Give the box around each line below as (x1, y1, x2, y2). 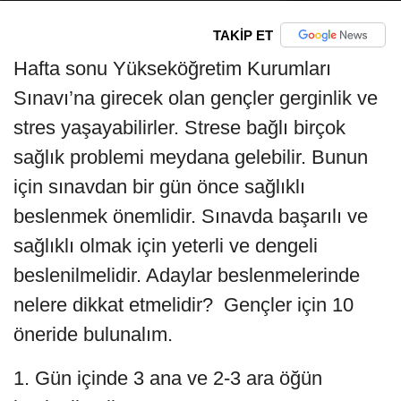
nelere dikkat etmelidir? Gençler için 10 (13, 294, 354, 317)
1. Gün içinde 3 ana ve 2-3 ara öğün (13, 367, 322, 390)
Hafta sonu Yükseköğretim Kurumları (13, 57, 331, 81)
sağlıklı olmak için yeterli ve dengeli (13, 235, 318, 258)
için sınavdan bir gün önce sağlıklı (13, 175, 305, 199)
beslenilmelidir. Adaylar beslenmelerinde (13, 264, 360, 287)
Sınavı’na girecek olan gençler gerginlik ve (13, 87, 378, 110)
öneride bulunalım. (13, 323, 173, 346)
